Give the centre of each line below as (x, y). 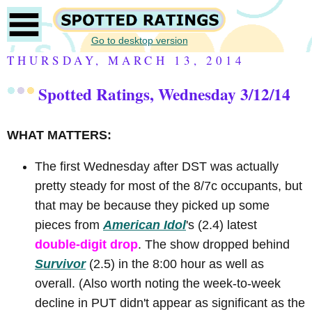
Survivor (60, 264)
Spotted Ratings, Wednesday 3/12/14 (164, 94)
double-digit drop (86, 245)
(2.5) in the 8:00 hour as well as (175, 264)
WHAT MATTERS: (59, 135)
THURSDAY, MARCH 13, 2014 (126, 60)
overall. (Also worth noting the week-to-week (158, 284)
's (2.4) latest (221, 225)
